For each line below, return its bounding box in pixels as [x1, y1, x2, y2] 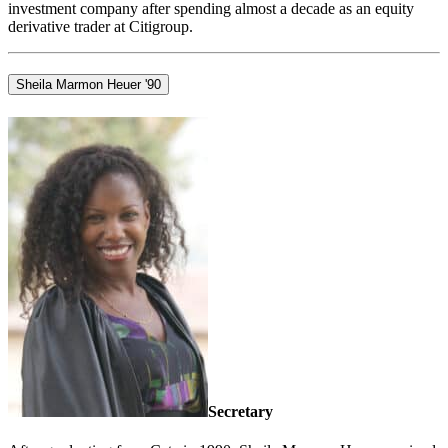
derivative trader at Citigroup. [8, 17, 193, 35]
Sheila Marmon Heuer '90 [16, 77, 161, 93]
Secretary [208, 402, 273, 420]
